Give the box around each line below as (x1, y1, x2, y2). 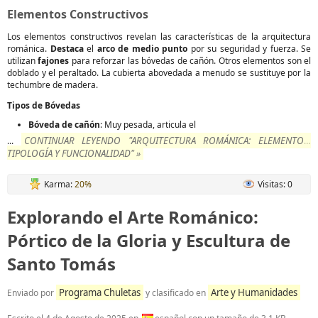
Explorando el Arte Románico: (7, 205, 258, 229)
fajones (38, 55, 70, 67)
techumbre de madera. (7, 79, 98, 91)
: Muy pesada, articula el (100, 119, 196, 131)
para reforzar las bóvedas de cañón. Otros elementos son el (69, 55, 312, 67)
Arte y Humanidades (211, 286, 297, 299)
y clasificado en (143, 287, 208, 299)
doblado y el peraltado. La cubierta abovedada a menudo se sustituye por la (7, 67, 311, 79)
